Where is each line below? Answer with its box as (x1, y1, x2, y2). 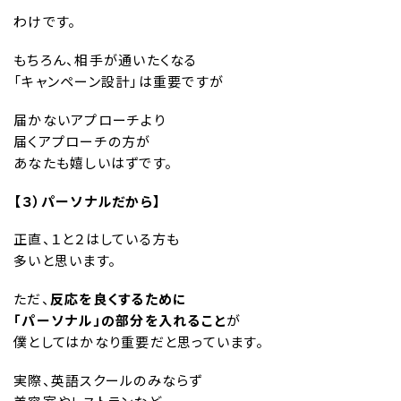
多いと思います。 (13, 251, 116, 270)
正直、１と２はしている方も (13, 229, 181, 249)
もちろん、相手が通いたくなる (13, 50, 198, 70)
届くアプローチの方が (13, 131, 151, 150)
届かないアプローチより (13, 109, 166, 129)
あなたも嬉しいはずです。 (13, 152, 173, 172)
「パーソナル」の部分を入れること (13, 311, 226, 330)
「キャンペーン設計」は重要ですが (13, 72, 224, 91)
